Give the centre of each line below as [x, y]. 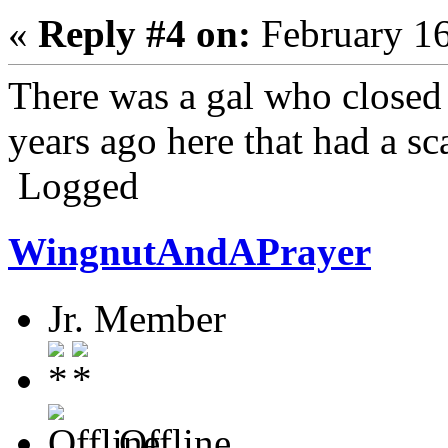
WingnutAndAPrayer [189, 252]
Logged [73, 186]
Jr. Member [137, 318]
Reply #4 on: [144, 34]
